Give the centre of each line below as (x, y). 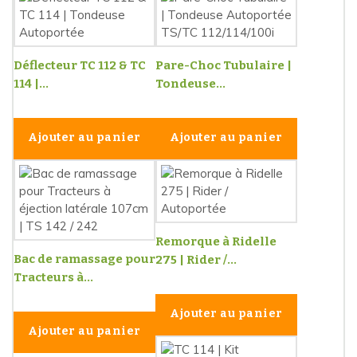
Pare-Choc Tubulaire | (224, 66)
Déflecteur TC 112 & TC (80, 66)
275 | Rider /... (196, 260)
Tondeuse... (190, 84)
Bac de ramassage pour (84, 259)
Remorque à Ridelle (216, 242)
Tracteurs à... (53, 278)
